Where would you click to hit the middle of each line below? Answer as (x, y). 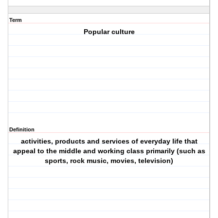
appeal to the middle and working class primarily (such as (109, 151)
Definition (22, 130)
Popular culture (109, 32)
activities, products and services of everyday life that (109, 141)
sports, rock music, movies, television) (109, 161)
